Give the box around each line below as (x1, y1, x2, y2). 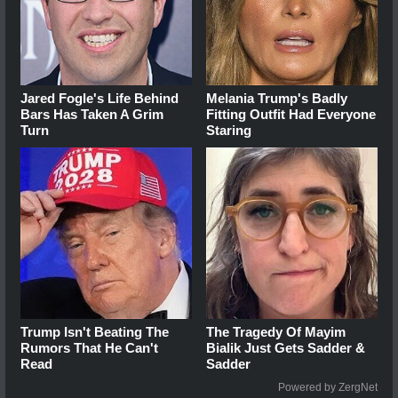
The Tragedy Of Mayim (206, 324, 346, 340)
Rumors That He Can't (20, 340, 158, 356)
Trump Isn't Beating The (20, 324, 169, 340)
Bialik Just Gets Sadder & (206, 340, 366, 356)
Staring (206, 123, 252, 139)
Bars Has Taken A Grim (20, 107, 163, 123)
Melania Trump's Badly (206, 91, 348, 107)
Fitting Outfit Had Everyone (206, 107, 377, 123)
